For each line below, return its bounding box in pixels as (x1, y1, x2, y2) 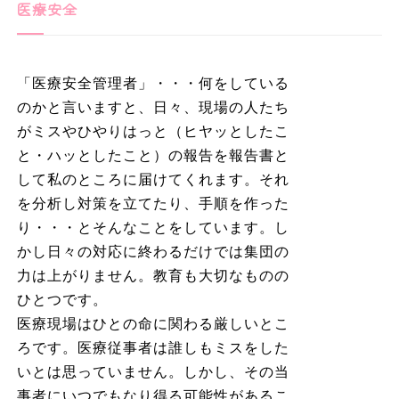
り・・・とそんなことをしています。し (16, 219, 289, 235)
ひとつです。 (16, 291, 112, 307)
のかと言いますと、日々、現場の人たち (16, 99, 289, 115)
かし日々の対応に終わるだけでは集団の (16, 243, 289, 259)
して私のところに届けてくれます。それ (16, 171, 289, 187)
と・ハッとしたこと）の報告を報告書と (16, 147, 289, 163)
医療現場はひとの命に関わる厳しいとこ (16, 315, 289, 331)
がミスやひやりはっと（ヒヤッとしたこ (16, 123, 289, 139)
